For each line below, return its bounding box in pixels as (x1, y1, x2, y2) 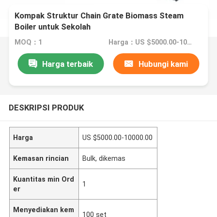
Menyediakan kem (13, 205, 75, 214)
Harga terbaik (42, 59, 93, 69)
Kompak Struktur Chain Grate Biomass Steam (15, 11, 184, 21)
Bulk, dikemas (82, 154, 126, 162)
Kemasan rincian (13, 154, 69, 162)
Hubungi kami (138, 59, 188, 69)
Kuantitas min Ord (13, 175, 75, 183)
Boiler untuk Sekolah (15, 22, 91, 32)
